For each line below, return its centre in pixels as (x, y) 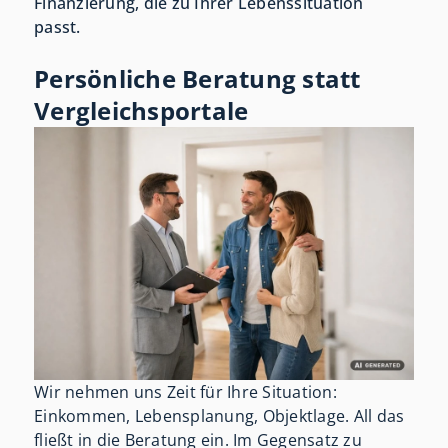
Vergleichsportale (141, 111)
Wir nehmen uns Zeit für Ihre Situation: (185, 392)
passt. (57, 27)
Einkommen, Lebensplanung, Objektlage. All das (219, 416)
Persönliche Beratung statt (197, 79)
